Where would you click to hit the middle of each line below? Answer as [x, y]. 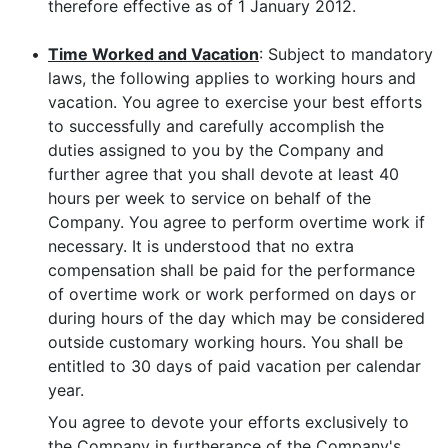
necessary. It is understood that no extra [201, 246]
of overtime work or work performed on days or [232, 294]
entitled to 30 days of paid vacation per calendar [234, 366]
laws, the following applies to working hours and [232, 78]
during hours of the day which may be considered [236, 318]
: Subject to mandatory [346, 54]
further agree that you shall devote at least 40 [223, 174]
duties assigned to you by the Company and [216, 150]
